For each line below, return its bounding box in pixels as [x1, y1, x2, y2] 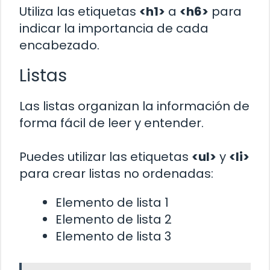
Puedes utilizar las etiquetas [19, 148, 192, 166]
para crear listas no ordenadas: [19, 165, 213, 183]
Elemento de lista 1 [55, 194, 169, 212]
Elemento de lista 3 [55, 228, 171, 245]
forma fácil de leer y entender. [19, 115, 204, 132]
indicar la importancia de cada [19, 20, 209, 37]
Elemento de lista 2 [55, 211, 172, 228]
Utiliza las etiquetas [19, 3, 139, 20]
